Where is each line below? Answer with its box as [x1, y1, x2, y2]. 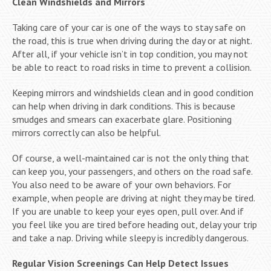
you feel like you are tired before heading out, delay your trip [12, 218, 257, 230]
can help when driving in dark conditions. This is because [12, 99, 235, 112]
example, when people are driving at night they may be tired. [12, 191, 255, 204]
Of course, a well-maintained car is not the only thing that [12, 151, 249, 164]
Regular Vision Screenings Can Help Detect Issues [12, 256, 229, 269]
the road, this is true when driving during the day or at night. [12, 34, 252, 47]
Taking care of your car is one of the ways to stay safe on [12, 21, 246, 33]
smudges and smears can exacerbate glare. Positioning [12, 113, 232, 125]
